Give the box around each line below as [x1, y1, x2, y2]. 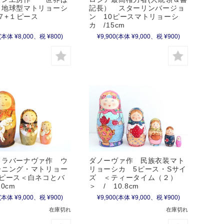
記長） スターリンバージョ [89, 3, 185, 12]
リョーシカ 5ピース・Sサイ [89, 165, 186, 173]
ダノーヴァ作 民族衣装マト [89, 156, 185, 165]
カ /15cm [89, 20, 125, 29]
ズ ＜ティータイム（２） [89, 173, 177, 182]
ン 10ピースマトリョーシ [89, 12, 179, 20]
